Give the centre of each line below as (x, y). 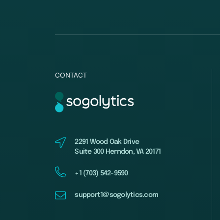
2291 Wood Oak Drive (107, 142)
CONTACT (71, 76)
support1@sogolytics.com (117, 195)
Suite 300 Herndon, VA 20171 (118, 151)
